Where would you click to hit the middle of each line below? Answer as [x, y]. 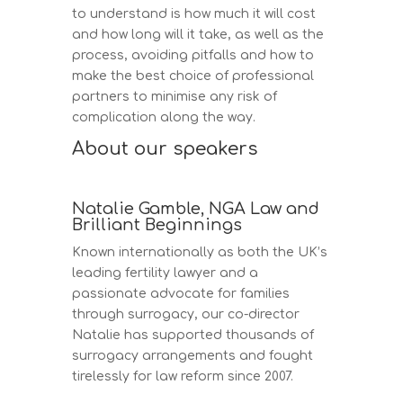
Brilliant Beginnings [157, 224]
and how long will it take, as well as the [198, 34]
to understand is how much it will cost [194, 13]
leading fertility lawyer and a [166, 273]
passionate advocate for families [181, 293]
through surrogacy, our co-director [186, 314]
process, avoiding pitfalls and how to [193, 55]
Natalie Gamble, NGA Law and [196, 208]
